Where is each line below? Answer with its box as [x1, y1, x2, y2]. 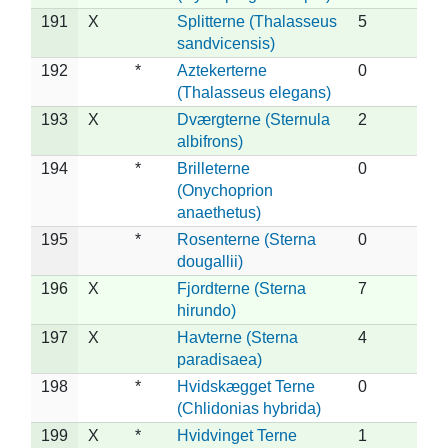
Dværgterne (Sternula [177, 110, 330, 128]
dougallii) [177, 252, 243, 270]
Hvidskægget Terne [177, 377, 315, 395]
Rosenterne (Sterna [177, 230, 316, 248]
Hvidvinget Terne [177, 426, 297, 444]
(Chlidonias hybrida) [177, 399, 321, 417]
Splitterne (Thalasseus [177, 12, 337, 30]
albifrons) [177, 132, 243, 150]
